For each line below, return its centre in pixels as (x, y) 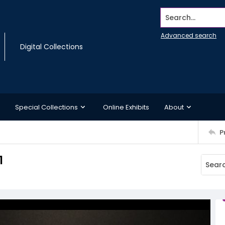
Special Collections (46, 107)
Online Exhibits (126, 107)
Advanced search (189, 35)
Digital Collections (51, 47)
